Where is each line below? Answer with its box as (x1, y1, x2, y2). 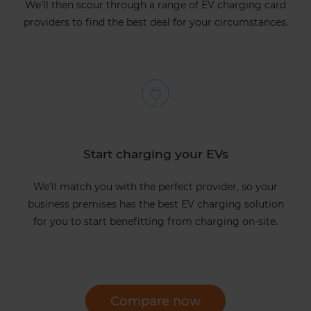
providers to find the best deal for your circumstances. (23, 16, 288, 29)
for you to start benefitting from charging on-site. (33, 215, 278, 228)
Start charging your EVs (83, 146, 228, 162)
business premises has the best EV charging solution (27, 198, 284, 211)
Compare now (110, 293, 201, 310)
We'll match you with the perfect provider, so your (33, 180, 278, 194)
